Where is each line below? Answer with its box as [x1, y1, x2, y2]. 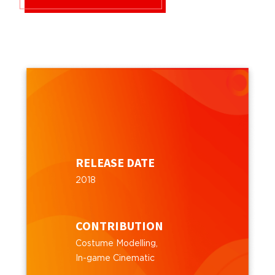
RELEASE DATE [76, 154, 155, 170]
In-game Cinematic [76, 254, 155, 263]
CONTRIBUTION [76, 217, 164, 233]
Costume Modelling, [76, 239, 158, 248]
